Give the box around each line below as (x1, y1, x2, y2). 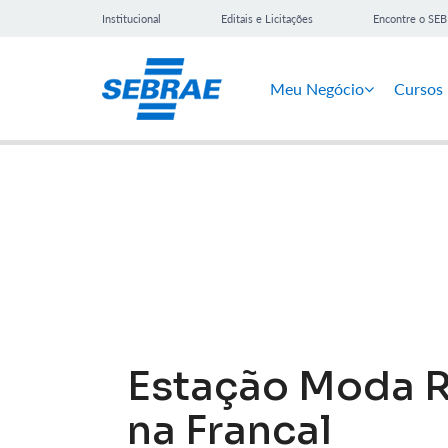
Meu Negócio (270, 78, 364, 98)
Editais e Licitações (221, 12, 313, 25)
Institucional (102, 12, 161, 25)
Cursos (394, 78, 443, 98)
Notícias (146, 192, 276, 230)
